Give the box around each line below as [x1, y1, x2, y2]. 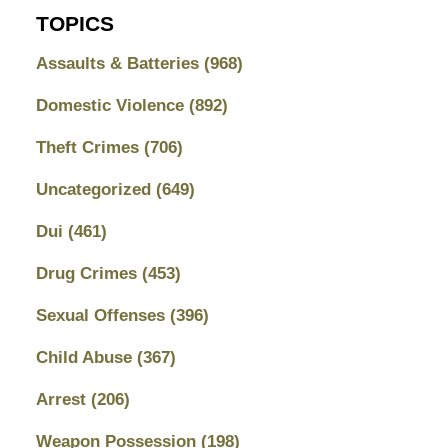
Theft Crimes [35, 137, 144, 157]
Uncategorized [35, 179, 156, 199]
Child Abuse [35, 347, 137, 367]
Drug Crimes [35, 263, 142, 283]
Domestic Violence [35, 95, 189, 115]
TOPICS [35, 12, 114, 37]
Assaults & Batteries [35, 53, 204, 73]
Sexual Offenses [35, 305, 170, 325]
